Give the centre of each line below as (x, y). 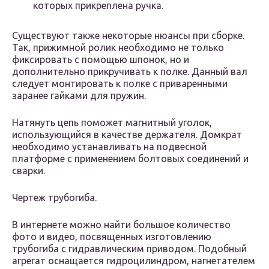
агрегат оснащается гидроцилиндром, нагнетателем (134, 261)
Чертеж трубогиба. (54, 198)
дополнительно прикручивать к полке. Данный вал (130, 72)
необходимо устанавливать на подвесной (109, 147)
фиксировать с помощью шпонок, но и (101, 60)
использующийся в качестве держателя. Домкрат (127, 135)
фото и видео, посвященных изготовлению (112, 237)
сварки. (29, 171)
